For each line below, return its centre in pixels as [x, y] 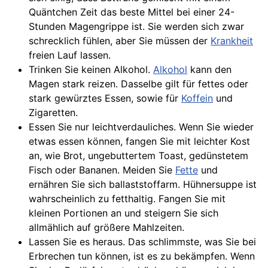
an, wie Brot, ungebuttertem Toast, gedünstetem [138, 156]
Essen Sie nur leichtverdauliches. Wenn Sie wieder [141, 127]
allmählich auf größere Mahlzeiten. [106, 227]
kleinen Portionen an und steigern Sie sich [124, 213]
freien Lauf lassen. [70, 55]
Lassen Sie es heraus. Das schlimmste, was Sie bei [142, 242]
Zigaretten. [53, 112]
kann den [209, 69]
